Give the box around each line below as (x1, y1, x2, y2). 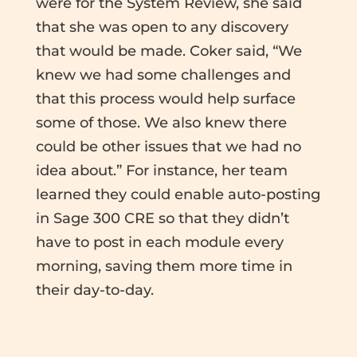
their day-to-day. (35, 280, 154, 299)
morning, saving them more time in (35, 257, 292, 275)
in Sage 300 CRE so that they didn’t (35, 209, 289, 227)
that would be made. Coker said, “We (35, 41, 302, 60)
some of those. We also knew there (35, 113, 287, 131)
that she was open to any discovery (35, 18, 288, 36)
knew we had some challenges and (35, 65, 291, 84)
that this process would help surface (35, 89, 296, 108)
